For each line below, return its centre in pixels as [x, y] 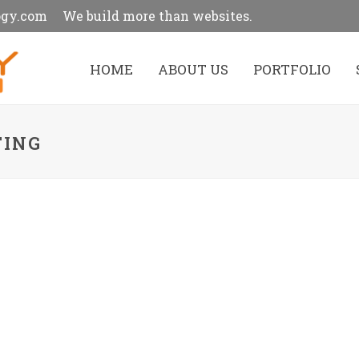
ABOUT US [193, 69]
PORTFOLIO [292, 69]
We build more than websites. [157, 16]
